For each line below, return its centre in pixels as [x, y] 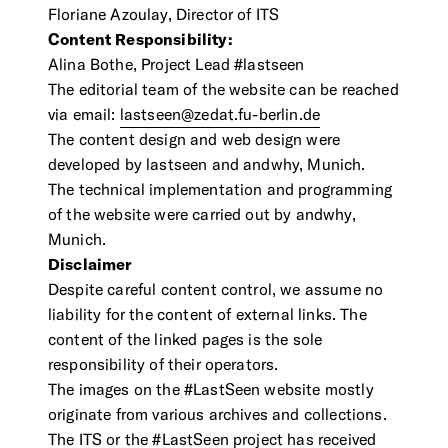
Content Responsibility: [140, 40]
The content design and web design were [194, 140]
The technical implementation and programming [220, 190]
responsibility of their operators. [163, 365]
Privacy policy [63, 380]
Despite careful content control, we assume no [216, 290]
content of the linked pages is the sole [185, 340]
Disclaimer [90, 265]
